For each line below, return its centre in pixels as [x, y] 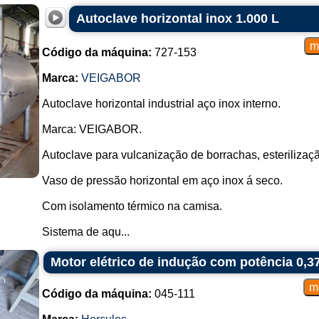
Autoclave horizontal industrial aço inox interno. [161, 104]
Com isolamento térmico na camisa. [132, 206]
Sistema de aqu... [85, 232]
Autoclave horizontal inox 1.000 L [177, 19]
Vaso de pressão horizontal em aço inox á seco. [162, 181]
